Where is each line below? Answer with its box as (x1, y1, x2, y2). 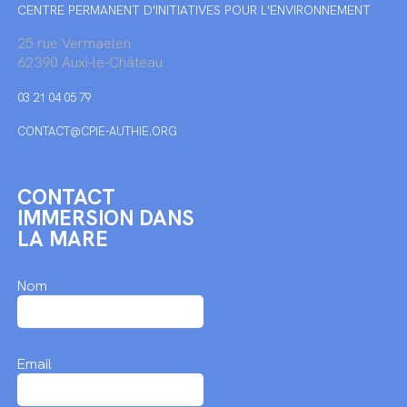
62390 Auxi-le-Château (16, 53, 163, 72)
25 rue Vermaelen (16, 34, 131, 53)
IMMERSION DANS (16, 204, 194, 232)
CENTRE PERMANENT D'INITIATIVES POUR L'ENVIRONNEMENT (16, 2, 371, 18)
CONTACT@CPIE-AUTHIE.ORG (16, 124, 177, 139)
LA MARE (16, 225, 108, 253)
